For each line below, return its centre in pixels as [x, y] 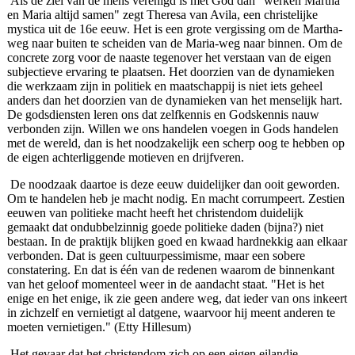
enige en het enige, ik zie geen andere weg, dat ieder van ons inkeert [177, 299]
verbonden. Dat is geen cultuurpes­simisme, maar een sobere [156, 256]
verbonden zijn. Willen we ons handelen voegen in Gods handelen [172, 129]
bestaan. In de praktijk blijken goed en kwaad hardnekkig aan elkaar [177, 242]
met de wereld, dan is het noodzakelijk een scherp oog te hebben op [176, 143]
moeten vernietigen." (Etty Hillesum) [99, 327]
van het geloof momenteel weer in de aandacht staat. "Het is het [165, 284]
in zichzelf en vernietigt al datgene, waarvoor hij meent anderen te [171, 313]
